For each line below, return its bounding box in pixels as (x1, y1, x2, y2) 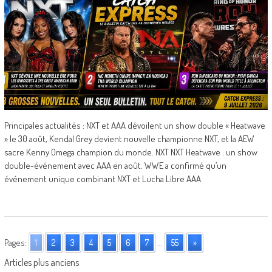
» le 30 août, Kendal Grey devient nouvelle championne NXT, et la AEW (4, 132, 254, 144)
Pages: (4, 236, 27, 248)
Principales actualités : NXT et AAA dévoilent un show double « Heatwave (4, 119, 265, 131)
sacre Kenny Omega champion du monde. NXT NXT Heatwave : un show (4, 146, 257, 158)
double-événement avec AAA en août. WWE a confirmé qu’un (4, 159, 226, 171)
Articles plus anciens (4, 256, 79, 268)
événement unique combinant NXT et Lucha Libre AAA (4, 172, 201, 185)
